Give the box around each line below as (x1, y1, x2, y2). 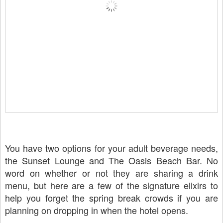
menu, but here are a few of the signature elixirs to (5, 178, 218, 192)
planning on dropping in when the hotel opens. (5, 203, 188, 217)
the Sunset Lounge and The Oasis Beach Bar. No (5, 153, 218, 167)
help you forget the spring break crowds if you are (5, 191, 218, 204)
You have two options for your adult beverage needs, (5, 141, 218, 154)
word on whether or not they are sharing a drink (5, 166, 218, 179)
